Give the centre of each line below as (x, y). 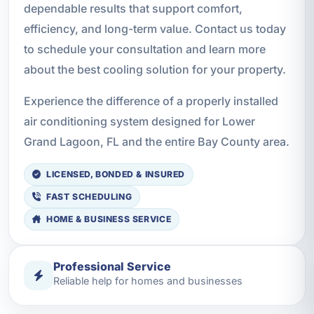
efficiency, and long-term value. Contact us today (155, 28)
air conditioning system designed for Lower (139, 121)
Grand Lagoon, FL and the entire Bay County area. (156, 141)
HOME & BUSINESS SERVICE (109, 219)
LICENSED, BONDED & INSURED (116, 175)
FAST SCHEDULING (89, 197)
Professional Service (112, 267)
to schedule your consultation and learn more (144, 49)
